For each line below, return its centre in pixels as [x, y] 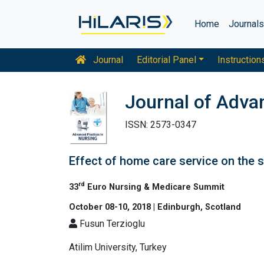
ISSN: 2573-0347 [161, 125]
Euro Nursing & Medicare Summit [155, 187]
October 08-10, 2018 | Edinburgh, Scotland [155, 207]
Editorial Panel [166, 60]
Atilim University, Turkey [118, 247]
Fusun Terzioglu [111, 223]
